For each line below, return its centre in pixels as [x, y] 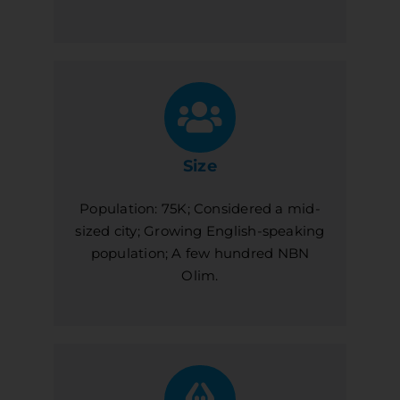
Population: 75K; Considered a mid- [200, 208]
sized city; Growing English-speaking [200, 230]
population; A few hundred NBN [200, 253]
